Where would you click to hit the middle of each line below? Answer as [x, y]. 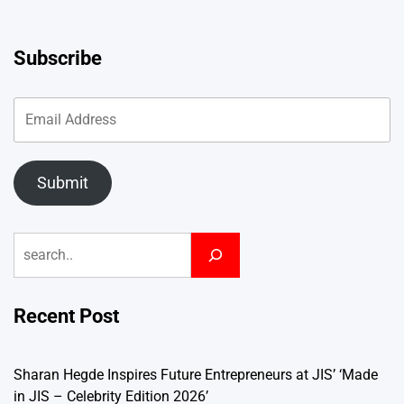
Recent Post [66, 317]
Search [36, 243]
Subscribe [58, 59]
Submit [62, 183]
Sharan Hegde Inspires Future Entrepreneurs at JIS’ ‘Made [196, 375]
